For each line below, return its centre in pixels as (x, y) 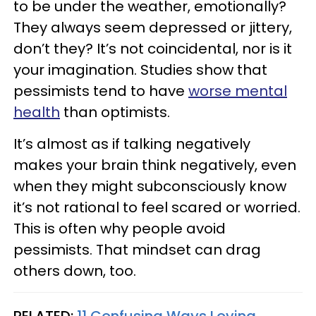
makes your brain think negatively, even (155, 165)
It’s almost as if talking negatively (132, 144)
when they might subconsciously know (150, 186)
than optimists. (115, 112)
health (37, 112)
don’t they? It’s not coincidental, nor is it (153, 48)
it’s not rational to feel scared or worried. (157, 207)
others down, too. (75, 271)
